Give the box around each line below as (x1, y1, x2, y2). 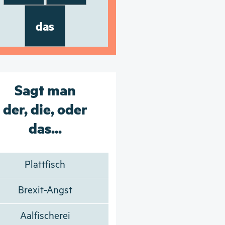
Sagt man (14, 79, 76, 99)
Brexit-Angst (18, 184, 72, 196)
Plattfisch (25, 159, 66, 171)
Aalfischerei (20, 210, 70, 222)
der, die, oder (3, 98, 87, 118)
